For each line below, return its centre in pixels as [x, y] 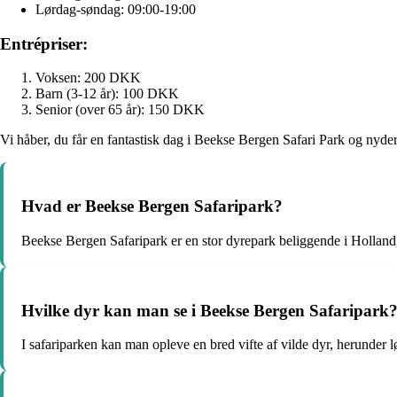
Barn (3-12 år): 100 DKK [107, 94]
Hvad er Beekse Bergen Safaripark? [152, 206]
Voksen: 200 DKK [88, 78]
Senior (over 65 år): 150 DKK [120, 110]
